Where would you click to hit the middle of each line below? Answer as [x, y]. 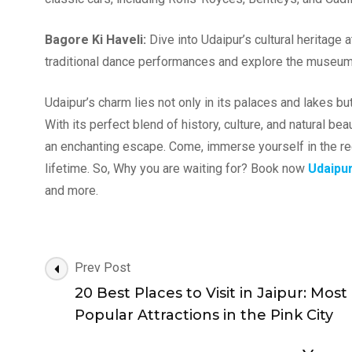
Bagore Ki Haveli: [95, 39]
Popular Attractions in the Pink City [204, 315]
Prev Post [103, 267]
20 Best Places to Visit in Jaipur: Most [211, 293]
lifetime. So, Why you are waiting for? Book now [176, 168]
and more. [71, 190]
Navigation [84, 288]
